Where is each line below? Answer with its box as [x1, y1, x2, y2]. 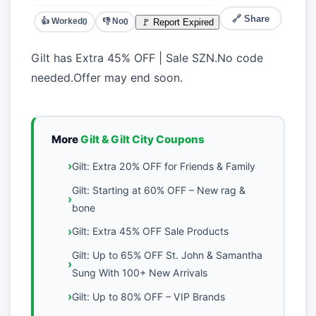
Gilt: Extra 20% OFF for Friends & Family [71, 159, 255, 172]
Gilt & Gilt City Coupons [80, 133, 205, 146]
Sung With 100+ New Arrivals [71, 266, 207, 279]
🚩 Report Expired [141, 16, 214, 28]
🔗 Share [232, 13, 270, 24]
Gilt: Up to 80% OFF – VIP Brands [71, 290, 225, 303]
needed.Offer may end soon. [30, 71, 183, 85]
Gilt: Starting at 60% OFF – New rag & [71, 183, 245, 196]
